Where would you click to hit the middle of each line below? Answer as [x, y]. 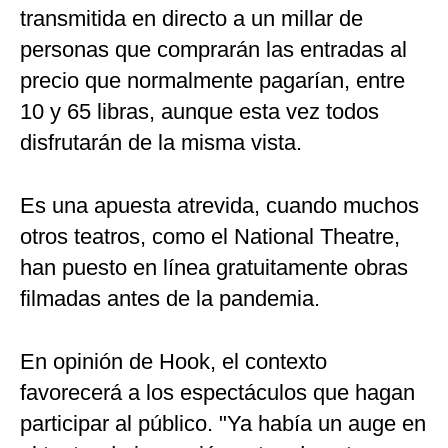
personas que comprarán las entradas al [213, 50]
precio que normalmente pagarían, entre [212, 81]
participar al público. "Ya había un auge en [223, 424]
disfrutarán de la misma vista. [161, 143]
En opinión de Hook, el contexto [173, 362]
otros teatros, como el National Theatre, [210, 237]
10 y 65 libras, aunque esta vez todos [199, 112]
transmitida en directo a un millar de [191, 19]
